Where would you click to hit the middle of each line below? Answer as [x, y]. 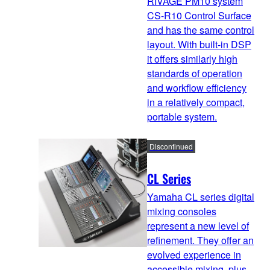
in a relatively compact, [196, 102]
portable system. [182, 116]
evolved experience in [194, 254]
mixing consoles [182, 211]
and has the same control [201, 30]
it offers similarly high [192, 58]
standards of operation [195, 73]
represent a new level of [198, 225]
